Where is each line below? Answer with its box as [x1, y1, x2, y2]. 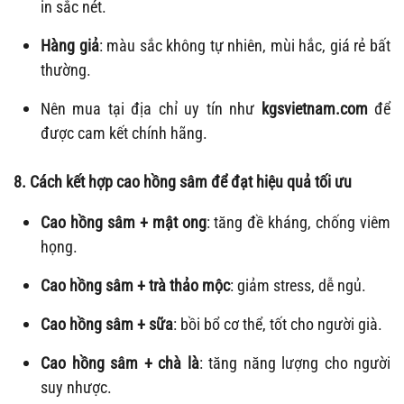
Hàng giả [41, 36, 99, 56]
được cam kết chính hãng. [41, 124, 207, 143]
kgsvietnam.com [261, 99, 368, 119]
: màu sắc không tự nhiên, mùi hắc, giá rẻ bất [98, 36, 391, 56]
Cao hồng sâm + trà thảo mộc [41, 276, 230, 296]
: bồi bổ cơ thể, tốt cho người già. [173, 315, 382, 335]
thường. [41, 60, 91, 80]
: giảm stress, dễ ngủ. [230, 276, 366, 296]
